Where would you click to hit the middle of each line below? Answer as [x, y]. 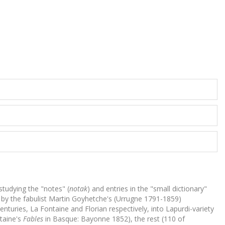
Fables [33, 219]
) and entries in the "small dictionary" [147, 189]
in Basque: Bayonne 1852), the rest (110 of [114, 219]
